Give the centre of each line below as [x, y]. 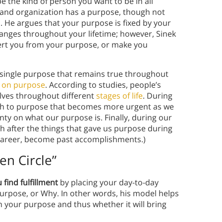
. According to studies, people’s [103, 85]
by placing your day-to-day [108, 183]
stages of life [119, 96]
